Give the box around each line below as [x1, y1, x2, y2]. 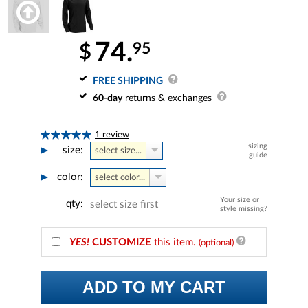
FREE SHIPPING [92, 76, 163, 86]
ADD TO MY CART [82, 277, 225, 296]
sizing [248, 142, 267, 150]
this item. [151, 236, 199, 247]
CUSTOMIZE [92, 236, 151, 247]
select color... [95, 173, 145, 181]
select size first [90, 199, 158, 210]
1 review [95, 130, 129, 139]
